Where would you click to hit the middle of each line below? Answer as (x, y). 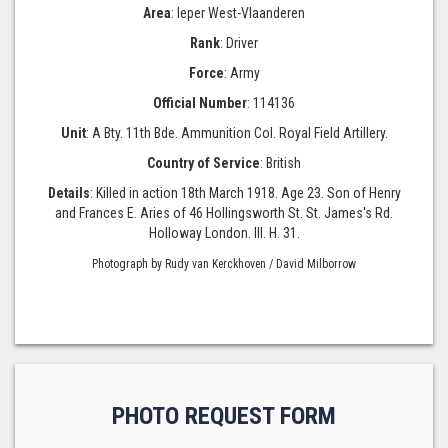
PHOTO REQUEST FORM (224, 416)
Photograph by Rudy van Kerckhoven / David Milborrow (224, 264)
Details (68, 193)
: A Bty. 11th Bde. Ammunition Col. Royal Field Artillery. (236, 133)
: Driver (239, 43)
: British (280, 163)
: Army (241, 73)
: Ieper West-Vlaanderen (238, 13)
